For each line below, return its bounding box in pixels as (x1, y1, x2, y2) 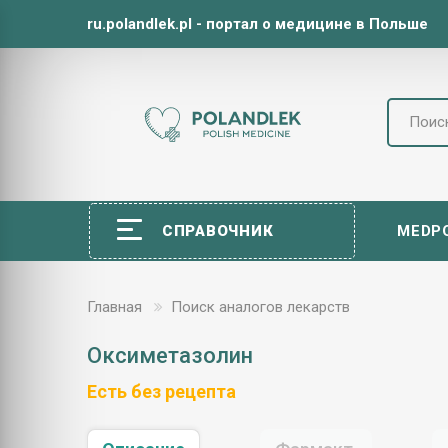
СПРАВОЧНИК (161, 222, 274, 240)
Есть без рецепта (87, 381, 236, 402)
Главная (87, 298, 142, 316)
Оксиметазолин (87, 343, 253, 368)
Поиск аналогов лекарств (171, 298, 350, 316)
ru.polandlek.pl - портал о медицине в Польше (87, 15, 428, 33)
